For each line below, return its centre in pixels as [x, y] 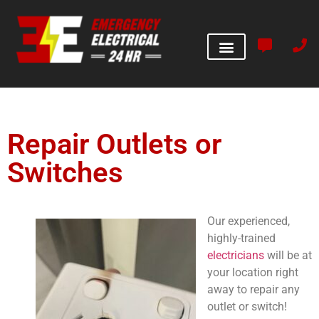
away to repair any [253, 290]
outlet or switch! [247, 307]
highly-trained [241, 239]
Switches [65, 173]
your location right [253, 273]
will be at [289, 256]
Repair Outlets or [114, 145]
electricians [237, 256]
